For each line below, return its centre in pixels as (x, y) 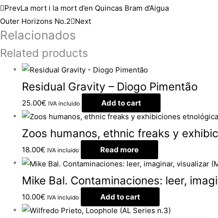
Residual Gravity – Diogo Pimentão (110, 86)
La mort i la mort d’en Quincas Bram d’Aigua (95, 8)
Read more (119, 150)
